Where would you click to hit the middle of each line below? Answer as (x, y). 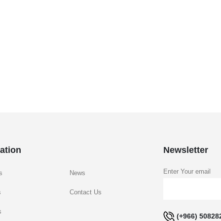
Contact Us (86, 193)
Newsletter (186, 150)
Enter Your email (187, 172)
